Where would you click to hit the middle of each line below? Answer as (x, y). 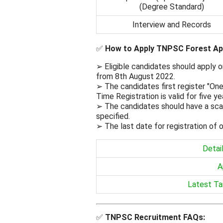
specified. (113, 116)
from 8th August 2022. (136, 76)
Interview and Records (171, 24)
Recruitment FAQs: (169, 217)
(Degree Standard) (171, 6)
